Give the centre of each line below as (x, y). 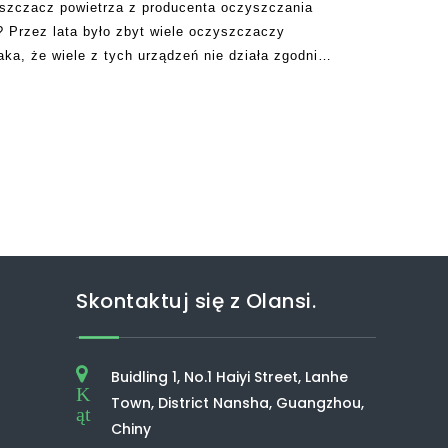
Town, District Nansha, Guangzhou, (237, 403)
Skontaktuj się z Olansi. (196, 301)
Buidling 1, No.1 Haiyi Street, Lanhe (229, 377)
